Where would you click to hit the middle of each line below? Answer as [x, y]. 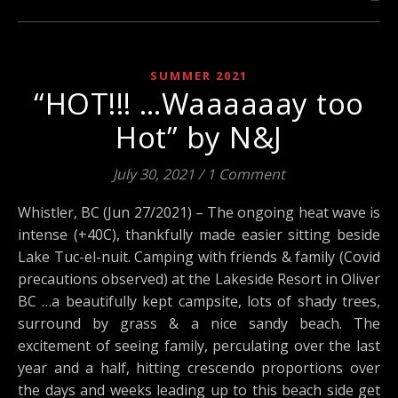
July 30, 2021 [154, 174]
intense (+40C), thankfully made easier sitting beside [199, 235]
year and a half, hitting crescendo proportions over [199, 368]
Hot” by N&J [199, 137]
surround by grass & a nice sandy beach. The [199, 323]
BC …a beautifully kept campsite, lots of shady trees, [199, 301]
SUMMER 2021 [199, 76]
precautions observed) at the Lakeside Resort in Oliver [199, 279]
